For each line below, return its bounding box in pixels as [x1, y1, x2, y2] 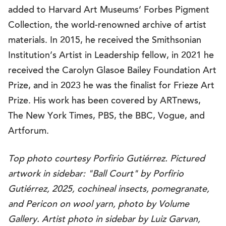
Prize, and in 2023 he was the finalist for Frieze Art [8, 82, 214, 91]
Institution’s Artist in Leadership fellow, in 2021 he [8, 51, 214, 61]
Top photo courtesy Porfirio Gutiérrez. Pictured [8, 155, 205, 164]
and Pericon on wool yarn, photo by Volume [8, 200, 189, 209]
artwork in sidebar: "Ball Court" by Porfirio [8, 170, 184, 179]
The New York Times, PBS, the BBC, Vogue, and [8, 112, 205, 121]
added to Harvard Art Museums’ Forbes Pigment [8, 6, 209, 15]
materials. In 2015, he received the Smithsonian [8, 36, 201, 45]
